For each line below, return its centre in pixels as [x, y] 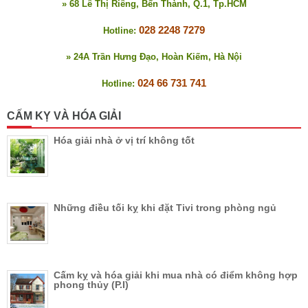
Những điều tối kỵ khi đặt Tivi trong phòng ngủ [165, 207]
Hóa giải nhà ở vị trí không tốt [124, 140]
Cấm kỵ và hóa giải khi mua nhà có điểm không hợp [176, 275]
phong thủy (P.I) [91, 284]
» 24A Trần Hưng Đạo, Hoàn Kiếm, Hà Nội [154, 56]
